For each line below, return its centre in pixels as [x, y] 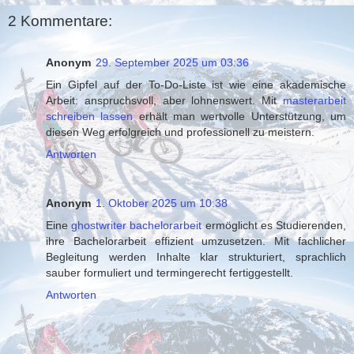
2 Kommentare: [60, 21]
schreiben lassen [90, 116]
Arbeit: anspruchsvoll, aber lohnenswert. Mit [164, 100]
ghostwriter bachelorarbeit [137, 225]
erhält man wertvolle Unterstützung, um [240, 116]
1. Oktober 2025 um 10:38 [162, 203]
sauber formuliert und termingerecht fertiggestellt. [169, 272]
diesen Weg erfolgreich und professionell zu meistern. [180, 132]
